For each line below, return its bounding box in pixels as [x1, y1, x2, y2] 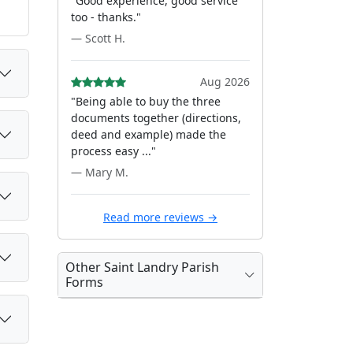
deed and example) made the [71, 127, 226, 142]
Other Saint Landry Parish [65, 258, 219, 276]
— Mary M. [71, 165, 128, 180]
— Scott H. [71, 31, 125, 46]
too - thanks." [71, 9, 141, 24]
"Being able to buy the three [71, 94, 221, 109]
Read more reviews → [103, 210, 217, 225]
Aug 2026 [200, 74, 250, 89]
